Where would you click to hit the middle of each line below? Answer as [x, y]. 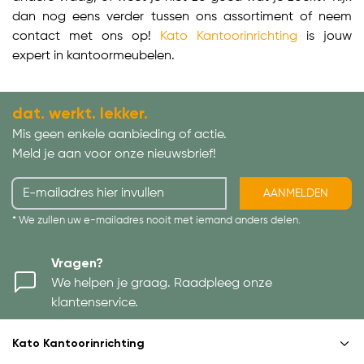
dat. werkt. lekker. [80, 115]
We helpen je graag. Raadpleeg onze [162, 284]
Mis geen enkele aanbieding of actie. [119, 135]
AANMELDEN [296, 193]
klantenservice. [95, 303]
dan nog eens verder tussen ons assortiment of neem [182, 17]
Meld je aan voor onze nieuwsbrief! [114, 155]
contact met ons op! [86, 37]
